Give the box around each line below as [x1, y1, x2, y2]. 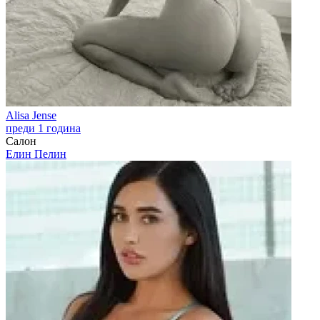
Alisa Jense [6, 109, 56, 121]
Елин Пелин [6, 148, 66, 160]
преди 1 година [6, 122, 81, 134]
